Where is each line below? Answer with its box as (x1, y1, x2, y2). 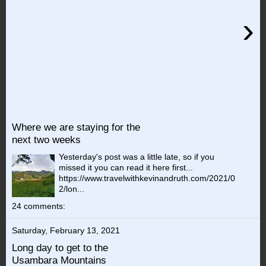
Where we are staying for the (12, 121, 140, 133)
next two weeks (12, 134, 81, 145)
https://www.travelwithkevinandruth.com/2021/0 (59, 173, 236, 183)
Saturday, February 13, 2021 (12, 226, 120, 236)
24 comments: (12, 201, 65, 211)
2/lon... (59, 183, 85, 194)
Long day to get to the (12, 242, 108, 254)
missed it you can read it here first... (59, 162, 194, 172)
